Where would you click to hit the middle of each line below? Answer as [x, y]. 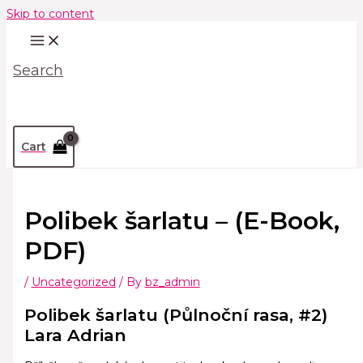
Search [38, 70]
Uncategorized [73, 282]
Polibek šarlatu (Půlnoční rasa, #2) [175, 314]
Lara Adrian [75, 335]
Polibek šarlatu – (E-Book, [181, 221]
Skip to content [50, 14]
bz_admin [172, 282]
